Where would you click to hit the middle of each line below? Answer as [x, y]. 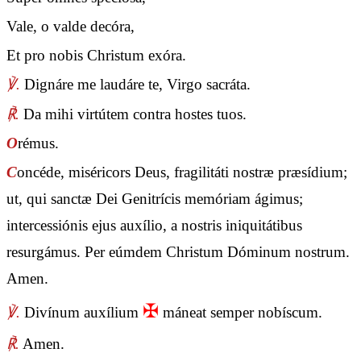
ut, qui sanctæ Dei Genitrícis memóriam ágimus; [155, 199]
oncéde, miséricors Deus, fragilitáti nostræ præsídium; [182, 172]
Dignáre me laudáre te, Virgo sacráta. [135, 85]
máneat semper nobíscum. [241, 313]
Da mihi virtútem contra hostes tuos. [133, 114]
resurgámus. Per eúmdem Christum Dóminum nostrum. [178, 252]
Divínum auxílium [81, 313]
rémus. [38, 143]
